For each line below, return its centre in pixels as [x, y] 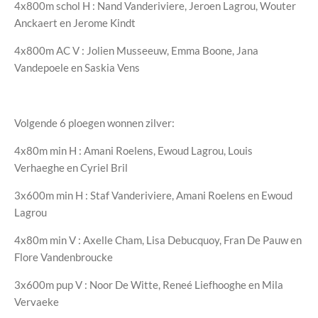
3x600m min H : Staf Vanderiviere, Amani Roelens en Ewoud [153, 196]
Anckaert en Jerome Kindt [75, 23]
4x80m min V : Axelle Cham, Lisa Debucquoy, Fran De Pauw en [158, 240]
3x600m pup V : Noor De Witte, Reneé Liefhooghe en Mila [149, 285]
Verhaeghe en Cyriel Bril [71, 168]
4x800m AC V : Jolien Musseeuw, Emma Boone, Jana [136, 51]
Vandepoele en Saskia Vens [77, 68]
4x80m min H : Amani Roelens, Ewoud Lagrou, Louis [133, 151]
